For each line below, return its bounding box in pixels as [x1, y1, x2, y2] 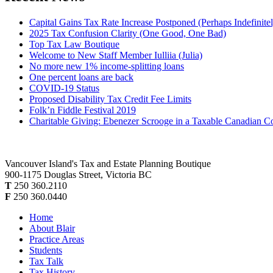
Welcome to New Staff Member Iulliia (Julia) [29, 49, 202, 60]
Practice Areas [29, 233, 84, 244]
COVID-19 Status [29, 82, 99, 93]
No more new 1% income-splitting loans [29, 60, 184, 71]
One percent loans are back [29, 71, 133, 82]
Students [29, 244, 62, 255]
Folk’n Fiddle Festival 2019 [29, 104, 136, 115]
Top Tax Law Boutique [29, 38, 119, 49]
